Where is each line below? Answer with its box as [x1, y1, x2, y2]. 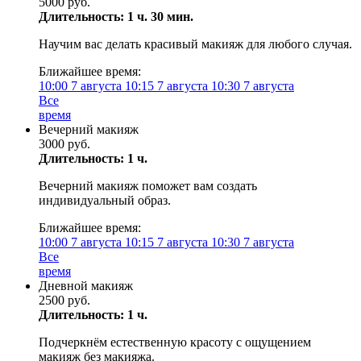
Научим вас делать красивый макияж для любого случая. [39, 37, 352, 51]
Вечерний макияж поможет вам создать [39, 179, 257, 193]
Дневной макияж [39, 279, 133, 293]
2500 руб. [39, 293, 90, 307]
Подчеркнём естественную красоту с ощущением [39, 335, 311, 349]
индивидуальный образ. [39, 193, 171, 207]
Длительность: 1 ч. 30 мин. [39, 10, 193, 23]
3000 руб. [39, 137, 90, 151]
